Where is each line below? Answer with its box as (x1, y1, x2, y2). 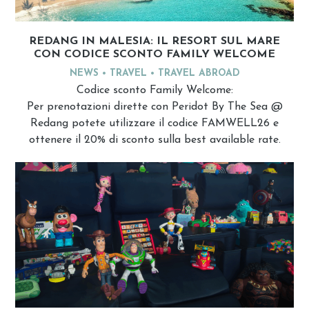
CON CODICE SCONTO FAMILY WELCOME (34, 49, 275, 61)
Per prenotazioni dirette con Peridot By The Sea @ (26, 101, 283, 113)
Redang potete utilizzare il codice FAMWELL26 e (30, 118, 279, 130)
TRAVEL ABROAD (157, 68, 240, 79)
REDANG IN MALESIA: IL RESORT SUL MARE (29, 36, 280, 48)
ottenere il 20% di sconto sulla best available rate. (28, 134, 281, 146)
